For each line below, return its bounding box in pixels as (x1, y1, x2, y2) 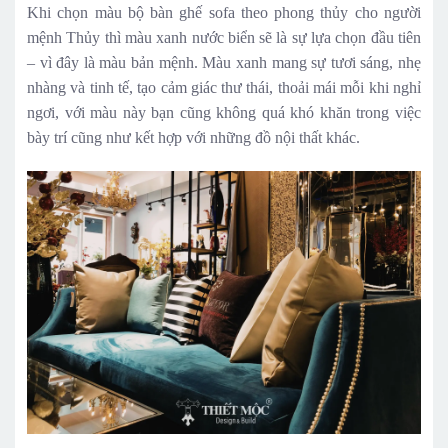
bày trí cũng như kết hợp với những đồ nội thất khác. (27, 129, 360, 147)
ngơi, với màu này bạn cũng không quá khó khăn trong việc (27, 104, 421, 122)
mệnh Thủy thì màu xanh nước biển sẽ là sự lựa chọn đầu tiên (27, 29, 421, 47)
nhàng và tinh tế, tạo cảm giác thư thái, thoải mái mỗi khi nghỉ (27, 79, 421, 97)
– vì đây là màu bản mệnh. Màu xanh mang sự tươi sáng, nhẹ (27, 54, 421, 72)
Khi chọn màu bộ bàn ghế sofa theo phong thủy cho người (27, 4, 421, 22)
